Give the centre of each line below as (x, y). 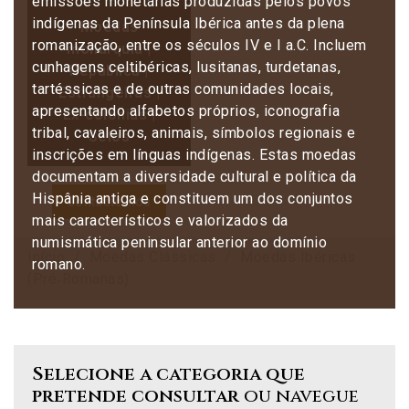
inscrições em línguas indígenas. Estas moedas (194, 155)
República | (109, 71)
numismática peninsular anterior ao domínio (179, 242)
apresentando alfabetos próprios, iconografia (186, 111)
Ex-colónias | (109, 115)
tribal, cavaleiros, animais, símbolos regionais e (194, 133)
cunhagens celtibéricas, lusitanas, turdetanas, (186, 67)
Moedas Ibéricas (298, 257)
